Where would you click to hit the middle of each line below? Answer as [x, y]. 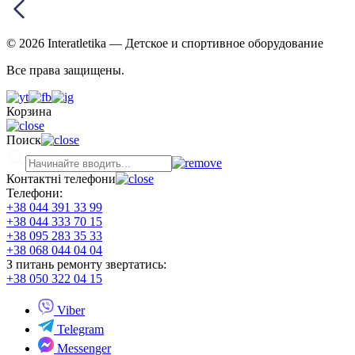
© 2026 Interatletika [58, 44]
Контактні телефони [61, 179]
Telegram [79, 330]
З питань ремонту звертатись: [86, 265]
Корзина [29, 112]
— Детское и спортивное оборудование [216, 44]
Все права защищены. [65, 71]
